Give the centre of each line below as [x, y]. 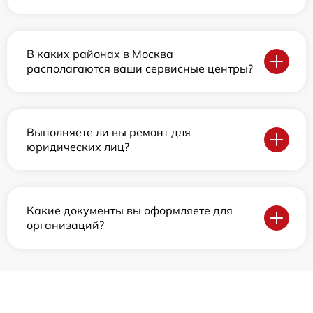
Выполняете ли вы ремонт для [109, 132]
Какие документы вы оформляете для [130, 211]
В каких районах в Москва [100, 54]
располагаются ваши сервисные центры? [140, 69]
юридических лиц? [78, 147]
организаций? [65, 225]
